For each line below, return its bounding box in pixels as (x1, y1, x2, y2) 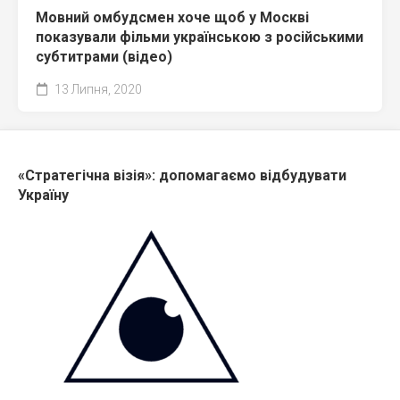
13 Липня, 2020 (52, 82, 142, 97)
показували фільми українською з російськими (36, 29, 363, 46)
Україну (18, 187, 69, 204)
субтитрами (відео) (36, 48, 172, 66)
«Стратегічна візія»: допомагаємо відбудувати (18, 167, 346, 185)
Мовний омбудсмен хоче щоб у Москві (36, 9, 309, 27)
